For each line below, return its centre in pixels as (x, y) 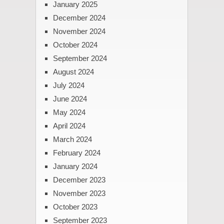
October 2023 (75, 206)
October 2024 (75, 44)
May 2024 (69, 112)
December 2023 (79, 179)
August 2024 (73, 71)
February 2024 (76, 152)
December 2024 (79, 17)
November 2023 (79, 193)
